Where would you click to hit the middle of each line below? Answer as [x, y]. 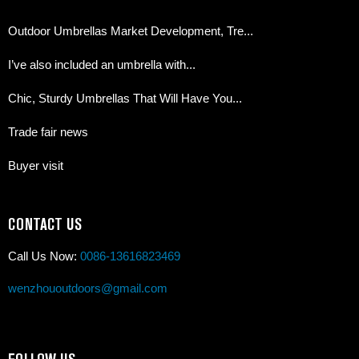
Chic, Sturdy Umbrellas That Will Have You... [125, 98]
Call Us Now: [44, 256]
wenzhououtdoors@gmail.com [88, 288]
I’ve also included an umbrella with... [102, 64]
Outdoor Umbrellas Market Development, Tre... [131, 30]
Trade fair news [48, 131]
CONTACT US [45, 224]
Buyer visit [36, 165]
